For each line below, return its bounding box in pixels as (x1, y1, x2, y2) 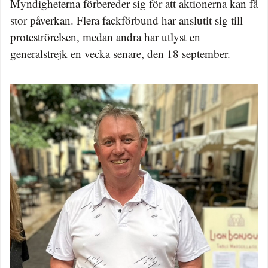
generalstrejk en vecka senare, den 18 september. (10, 46, 230, 62)
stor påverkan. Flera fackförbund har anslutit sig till (10, 13, 243, 28)
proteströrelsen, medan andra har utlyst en (10, 29, 200, 45)
